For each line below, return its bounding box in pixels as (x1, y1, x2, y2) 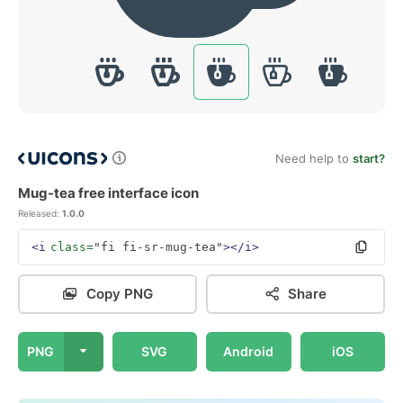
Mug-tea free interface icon (18, 184, 199, 201)
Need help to (275, 151, 353, 166)
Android (223, 344, 274, 359)
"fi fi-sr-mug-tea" (94, 240, 223, 254)
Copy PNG (85, 285, 153, 302)
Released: (18, 208, 59, 219)
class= (50, 240, 94, 254)
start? (353, 151, 385, 166)
